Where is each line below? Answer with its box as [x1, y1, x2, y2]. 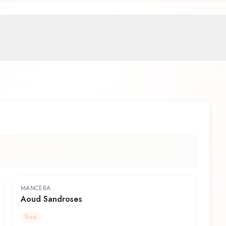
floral [25, 212, 37, 222]
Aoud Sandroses [21, 193, 82, 205]
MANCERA [21, 184, 51, 193]
